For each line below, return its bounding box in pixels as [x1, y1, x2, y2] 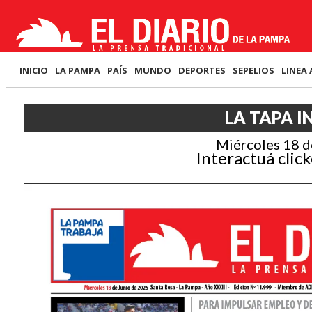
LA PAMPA [55, 64, 100, 77]
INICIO [19, 64, 48, 77]
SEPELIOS [233, 64, 274, 77]
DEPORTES [178, 64, 226, 77]
